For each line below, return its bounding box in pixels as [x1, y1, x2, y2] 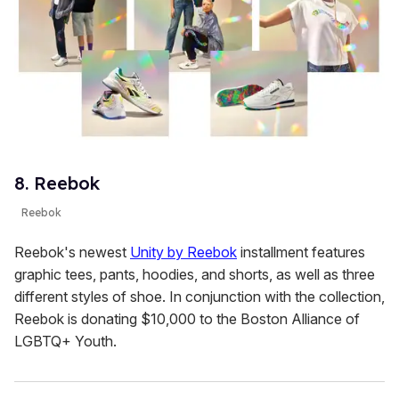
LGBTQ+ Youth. [14, 331, 117, 350]
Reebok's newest [14, 242, 130, 261]
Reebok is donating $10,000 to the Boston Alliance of [14, 309, 360, 328]
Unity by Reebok [130, 242, 237, 261]
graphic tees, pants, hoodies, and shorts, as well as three [14, 265, 375, 283]
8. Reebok [14, 171, 100, 194]
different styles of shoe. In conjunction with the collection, [14, 287, 385, 305]
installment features [237, 242, 365, 261]
